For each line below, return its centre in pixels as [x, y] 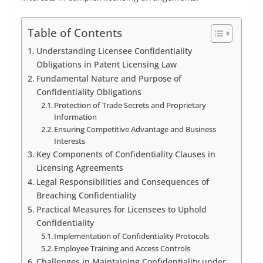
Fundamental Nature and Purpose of [109, 78]
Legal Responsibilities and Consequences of [122, 182]
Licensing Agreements [80, 168]
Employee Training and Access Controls [122, 248]
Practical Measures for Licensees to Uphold [121, 209]
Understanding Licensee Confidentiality [114, 51]
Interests [70, 141]
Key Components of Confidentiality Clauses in [126, 154]
